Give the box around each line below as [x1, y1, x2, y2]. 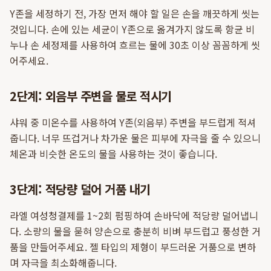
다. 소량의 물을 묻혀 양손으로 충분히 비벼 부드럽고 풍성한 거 [10, 224, 261, 238]
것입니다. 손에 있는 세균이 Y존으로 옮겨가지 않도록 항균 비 [10, 22, 255, 36]
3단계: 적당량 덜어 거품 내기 [10, 180, 151, 198]
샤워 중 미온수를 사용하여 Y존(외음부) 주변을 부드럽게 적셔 [10, 115, 256, 129]
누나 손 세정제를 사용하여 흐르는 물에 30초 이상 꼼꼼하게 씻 [10, 38, 260, 52]
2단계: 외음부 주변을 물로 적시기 [10, 87, 172, 105]
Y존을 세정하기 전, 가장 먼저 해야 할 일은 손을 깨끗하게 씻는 [10, 6, 260, 21]
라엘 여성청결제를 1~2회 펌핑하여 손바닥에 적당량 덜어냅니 [10, 208, 258, 223]
